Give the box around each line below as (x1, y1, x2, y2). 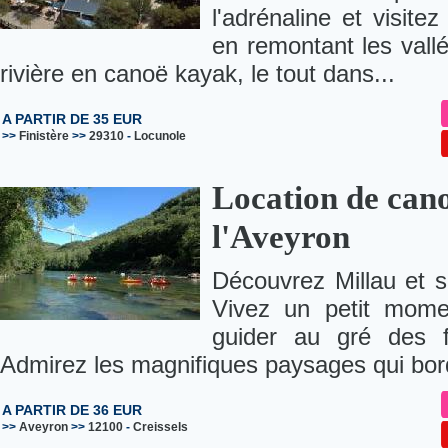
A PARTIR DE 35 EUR (2, 111, 142, 128)
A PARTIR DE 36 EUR (2, 402, 142, 419)
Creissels (133, 420, 188, 435)
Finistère (19, 129, 69, 144)
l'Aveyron (212, 219, 350, 256)
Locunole (134, 129, 186, 144)
